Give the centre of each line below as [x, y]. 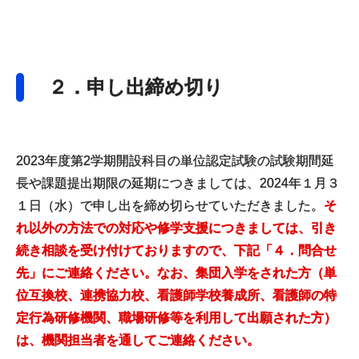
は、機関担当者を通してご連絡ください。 [138, 340]
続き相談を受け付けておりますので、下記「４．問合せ [176, 250]
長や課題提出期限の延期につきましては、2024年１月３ [178, 183]
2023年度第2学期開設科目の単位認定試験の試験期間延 [175, 161]
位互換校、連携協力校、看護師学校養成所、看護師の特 [176, 295]
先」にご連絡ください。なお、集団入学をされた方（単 [176, 273]
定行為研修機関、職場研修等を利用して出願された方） [176, 318]
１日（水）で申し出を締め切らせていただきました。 [170, 206]
